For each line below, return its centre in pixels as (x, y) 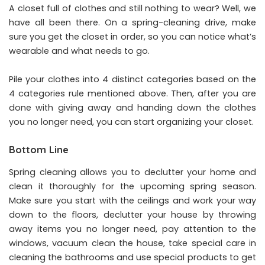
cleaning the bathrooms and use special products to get (132, 257)
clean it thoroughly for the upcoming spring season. (132, 186)
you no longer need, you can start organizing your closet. (131, 122)
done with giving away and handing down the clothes (132, 108)
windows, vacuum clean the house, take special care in (132, 243)
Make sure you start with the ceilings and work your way (132, 200)
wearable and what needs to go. (79, 51)
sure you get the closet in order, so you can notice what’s (132, 37)
